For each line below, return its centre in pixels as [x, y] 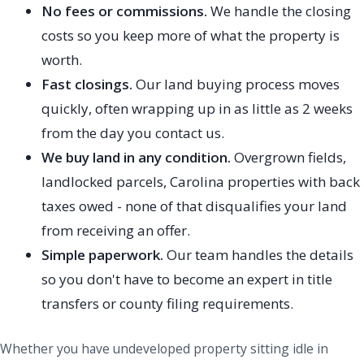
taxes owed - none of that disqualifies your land [194, 206]
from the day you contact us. [133, 133]
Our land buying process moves [236, 84]
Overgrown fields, [288, 158]
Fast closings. [87, 84]
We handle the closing [279, 11]
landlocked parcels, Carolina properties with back [201, 182]
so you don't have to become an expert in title [187, 279]
